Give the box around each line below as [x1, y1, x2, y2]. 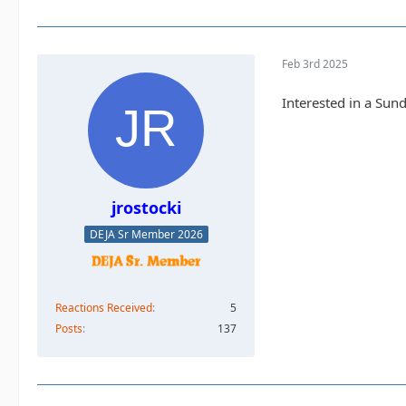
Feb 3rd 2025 [282, 56, 348, 72]
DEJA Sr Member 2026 [89, 227, 203, 243]
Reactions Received [55, 300, 152, 316]
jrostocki [111, 196, 181, 218]
